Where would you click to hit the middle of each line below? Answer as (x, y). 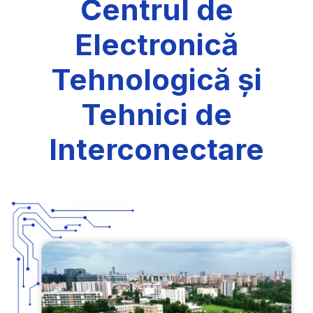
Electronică (156, 45)
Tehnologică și (156, 80)
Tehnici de (156, 115)
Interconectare (156, 150)
